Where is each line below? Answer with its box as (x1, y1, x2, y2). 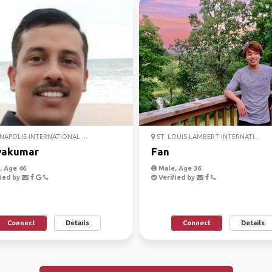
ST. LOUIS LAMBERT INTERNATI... (155, 133, 260, 140)
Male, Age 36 (157, 165, 201, 172)
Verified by (157, 174, 197, 181)
